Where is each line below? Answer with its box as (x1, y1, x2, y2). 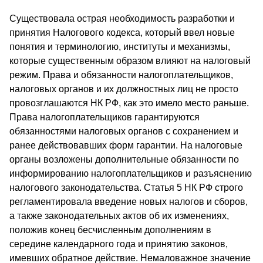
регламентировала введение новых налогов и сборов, (9, 197, 248, 207)
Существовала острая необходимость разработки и (9, 14, 235, 24)
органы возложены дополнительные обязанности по (9, 154, 239, 165)
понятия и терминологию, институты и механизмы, (9, 42, 230, 52)
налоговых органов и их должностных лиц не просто (9, 84, 238, 95)
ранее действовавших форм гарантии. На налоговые (9, 140, 242, 151)
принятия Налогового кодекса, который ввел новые (9, 28, 235, 38)
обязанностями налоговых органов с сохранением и (9, 126, 238, 137)
